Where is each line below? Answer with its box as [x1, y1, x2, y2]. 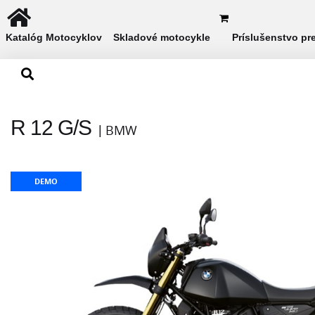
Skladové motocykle [113, 32, 210, 43]
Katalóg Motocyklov [6, 32, 102, 43]
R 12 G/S [11, 116, 91, 139]
